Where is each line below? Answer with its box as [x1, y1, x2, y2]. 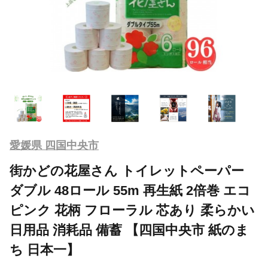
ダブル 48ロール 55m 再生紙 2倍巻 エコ [10, 182, 251, 198]
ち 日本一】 [10, 242, 80, 257]
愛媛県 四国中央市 [10, 139, 99, 151]
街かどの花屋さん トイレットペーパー [10, 163, 244, 178]
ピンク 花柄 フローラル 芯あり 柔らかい [10, 202, 255, 218]
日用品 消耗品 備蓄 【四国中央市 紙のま [10, 222, 249, 237]
